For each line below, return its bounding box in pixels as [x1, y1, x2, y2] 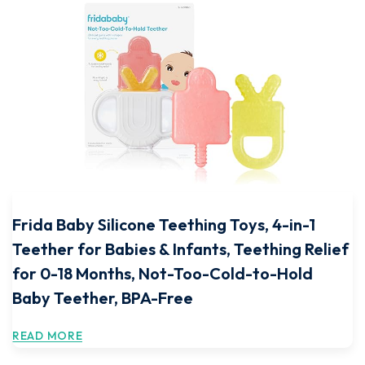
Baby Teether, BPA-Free [12, 288, 193, 308]
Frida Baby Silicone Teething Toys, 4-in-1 [12, 214, 315, 235]
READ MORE [12, 328, 83, 343]
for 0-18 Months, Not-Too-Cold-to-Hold [12, 263, 313, 284]
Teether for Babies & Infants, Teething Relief [12, 239, 349, 259]
